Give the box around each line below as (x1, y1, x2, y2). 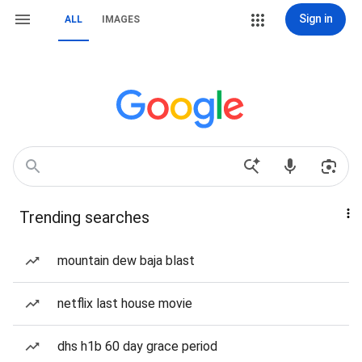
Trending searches (19, 208, 149, 227)
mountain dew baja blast (57, 253, 195, 268)
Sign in (298, 12, 333, 25)
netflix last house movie (57, 296, 192, 311)
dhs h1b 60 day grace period (57, 339, 217, 354)
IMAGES (102, 14, 140, 25)
